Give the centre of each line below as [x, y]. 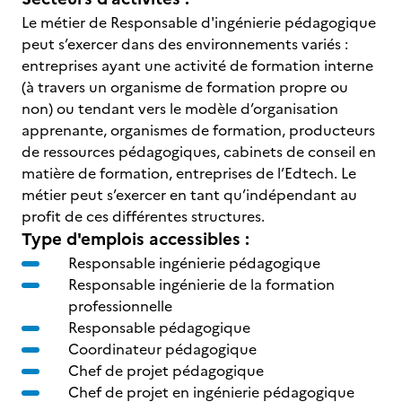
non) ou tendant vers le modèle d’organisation [180, 109]
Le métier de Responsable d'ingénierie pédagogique [199, 22]
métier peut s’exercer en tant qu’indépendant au [189, 195]
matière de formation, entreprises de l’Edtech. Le [189, 173]
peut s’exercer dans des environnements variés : [185, 44]
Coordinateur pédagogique [164, 349]
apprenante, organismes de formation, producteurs [198, 130]
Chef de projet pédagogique [168, 371]
